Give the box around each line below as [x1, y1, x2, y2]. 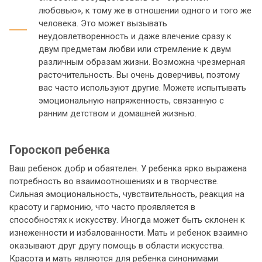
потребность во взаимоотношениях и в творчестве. [9, 176, 219, 187]
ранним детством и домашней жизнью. [39, 108, 196, 119]
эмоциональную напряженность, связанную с [39, 95, 224, 106]
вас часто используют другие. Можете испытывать [39, 82, 246, 93]
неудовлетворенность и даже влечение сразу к [39, 30, 232, 42]
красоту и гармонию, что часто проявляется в [9, 202, 195, 212]
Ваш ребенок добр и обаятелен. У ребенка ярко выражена [9, 163, 247, 174]
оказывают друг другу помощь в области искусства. [9, 240, 224, 251]
